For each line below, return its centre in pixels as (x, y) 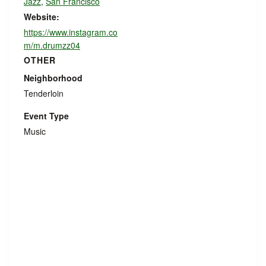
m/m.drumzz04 (52, 45)
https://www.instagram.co (71, 32)
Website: (42, 17)
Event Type (46, 116)
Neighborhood (53, 78)
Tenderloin (44, 93)
